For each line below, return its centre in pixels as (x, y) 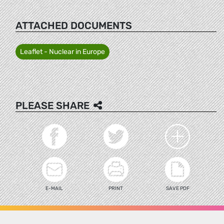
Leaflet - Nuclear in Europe (62, 51)
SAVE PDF (177, 188)
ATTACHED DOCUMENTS (74, 25)
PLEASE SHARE (52, 105)
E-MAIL (54, 188)
